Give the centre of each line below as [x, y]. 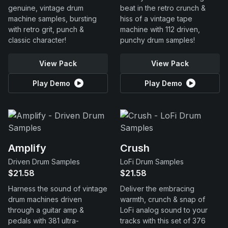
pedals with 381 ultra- [44, 221]
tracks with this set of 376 [163, 221]
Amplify [27, 148]
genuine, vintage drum [46, 8]
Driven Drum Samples [44, 162]
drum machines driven [45, 199]
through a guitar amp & [46, 210]
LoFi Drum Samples [152, 162]
